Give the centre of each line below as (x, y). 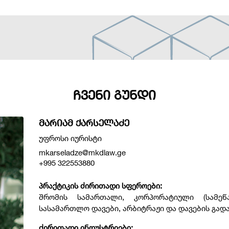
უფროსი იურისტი (71, 138)
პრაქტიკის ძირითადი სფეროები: (101, 186)
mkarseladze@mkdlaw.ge (83, 153)
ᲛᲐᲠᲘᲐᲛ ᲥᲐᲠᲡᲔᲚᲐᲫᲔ (84, 123)
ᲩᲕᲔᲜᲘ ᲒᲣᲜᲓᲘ (114, 95)
